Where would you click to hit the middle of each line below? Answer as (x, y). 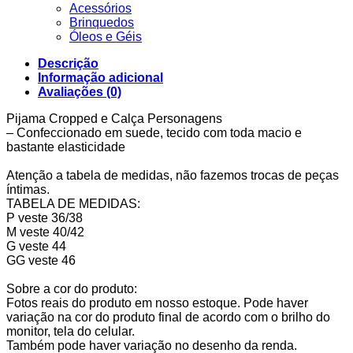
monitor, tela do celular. (71, 332)
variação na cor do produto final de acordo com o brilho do (168, 318)
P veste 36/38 (45, 218)
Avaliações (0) (80, 92)
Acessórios (100, 9)
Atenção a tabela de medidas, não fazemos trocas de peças (173, 176)
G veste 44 (36, 247)
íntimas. (28, 190)
